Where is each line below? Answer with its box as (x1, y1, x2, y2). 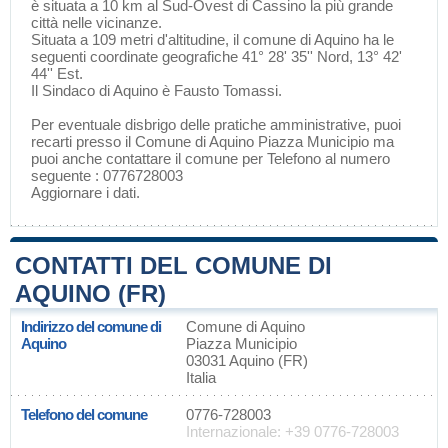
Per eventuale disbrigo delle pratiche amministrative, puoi (31, 116, 401, 133)
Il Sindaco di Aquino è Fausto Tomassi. (31, 82, 282, 99)
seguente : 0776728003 (31, 167, 183, 184)
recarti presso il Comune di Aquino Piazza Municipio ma (31, 133, 394, 150)
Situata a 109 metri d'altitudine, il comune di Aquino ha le (31, 31, 394, 48)
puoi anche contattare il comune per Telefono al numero (31, 150, 390, 167)
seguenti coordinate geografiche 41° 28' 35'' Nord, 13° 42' (31, 48, 402, 65)
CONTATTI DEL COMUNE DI (15, 252, 332, 279)
